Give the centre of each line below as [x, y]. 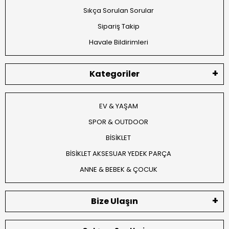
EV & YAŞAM [118, 106]
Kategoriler [114, 74]
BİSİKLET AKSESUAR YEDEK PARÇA [118, 153]
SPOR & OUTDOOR [118, 122]
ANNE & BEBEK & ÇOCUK [118, 169]
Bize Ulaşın [114, 201]
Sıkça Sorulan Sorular [118, 10]
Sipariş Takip [118, 26]
